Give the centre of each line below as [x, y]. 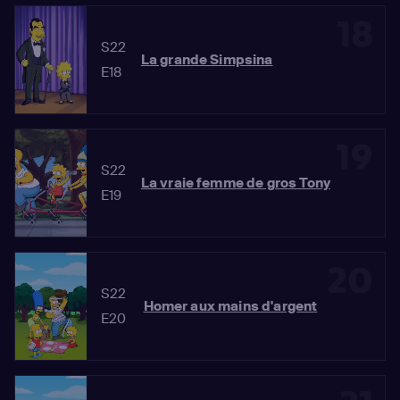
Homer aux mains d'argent [230, 306]
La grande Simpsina [207, 60]
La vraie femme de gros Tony [236, 183]
